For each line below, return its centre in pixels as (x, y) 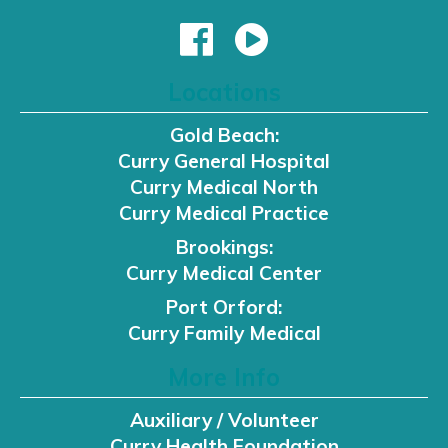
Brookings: (224, 247)
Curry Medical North (224, 187)
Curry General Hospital (224, 161)
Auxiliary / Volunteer (224, 420)
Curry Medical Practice (224, 213)
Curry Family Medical (224, 333)
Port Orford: (224, 307)
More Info (224, 377)
